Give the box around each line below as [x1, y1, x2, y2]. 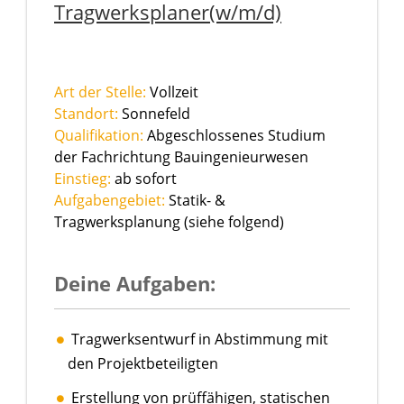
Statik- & [165, 190, 225, 211]
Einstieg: [54, 169, 111, 189]
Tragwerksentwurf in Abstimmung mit [71, 329, 328, 350]
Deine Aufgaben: [54, 270, 216, 298]
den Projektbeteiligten [68, 353, 218, 374]
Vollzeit [146, 82, 198, 103]
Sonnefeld [118, 104, 190, 124]
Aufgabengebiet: [54, 190, 165, 211]
